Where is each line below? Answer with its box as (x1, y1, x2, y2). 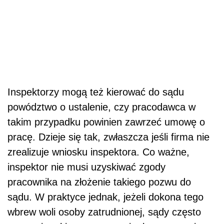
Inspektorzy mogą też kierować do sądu (7, 86, 184, 98)
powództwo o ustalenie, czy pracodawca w (7, 101, 195, 113)
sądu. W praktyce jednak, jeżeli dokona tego (7, 191, 203, 203)
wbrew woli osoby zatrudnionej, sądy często (7, 206, 201, 218)
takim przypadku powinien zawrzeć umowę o (7, 116, 205, 128)
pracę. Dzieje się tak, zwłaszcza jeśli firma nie (7, 131, 209, 143)
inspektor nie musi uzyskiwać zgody (7, 161, 165, 173)
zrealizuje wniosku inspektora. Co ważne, (7, 146, 189, 158)
